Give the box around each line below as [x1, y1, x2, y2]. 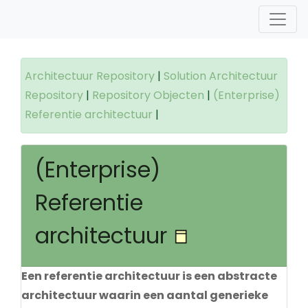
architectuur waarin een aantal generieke [21, 287, 268, 303]
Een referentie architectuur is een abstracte [21, 268, 277, 284]
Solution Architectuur [164, 68, 278, 84]
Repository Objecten [92, 87, 204, 103]
